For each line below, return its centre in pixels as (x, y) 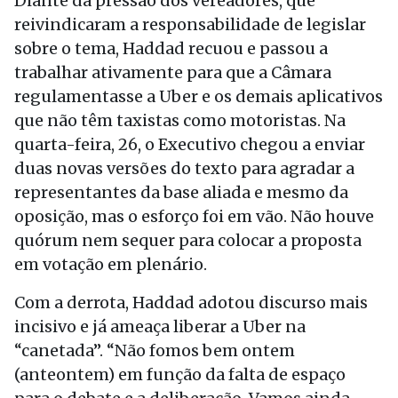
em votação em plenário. (111, 264)
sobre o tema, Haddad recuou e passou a (171, 48)
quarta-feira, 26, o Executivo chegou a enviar (190, 144)
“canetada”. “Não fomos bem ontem (155, 350)
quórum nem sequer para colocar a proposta (188, 240)
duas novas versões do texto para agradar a (184, 168)
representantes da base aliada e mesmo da (181, 192)
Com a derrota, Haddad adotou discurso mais (191, 302)
